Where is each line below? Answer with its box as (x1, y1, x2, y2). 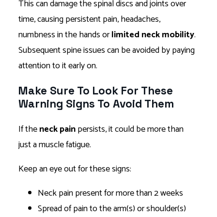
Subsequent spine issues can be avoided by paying (18, 43, 195, 58)
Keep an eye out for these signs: (18, 162, 133, 177)
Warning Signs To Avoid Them (18, 97, 177, 111)
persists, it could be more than (76, 122, 184, 137)
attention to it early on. (18, 58, 99, 73)
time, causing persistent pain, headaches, (18, 12, 160, 27)
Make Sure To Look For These (18, 84, 173, 98)
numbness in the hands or (18, 27, 111, 42)
